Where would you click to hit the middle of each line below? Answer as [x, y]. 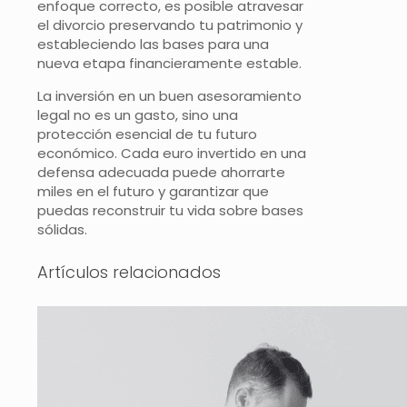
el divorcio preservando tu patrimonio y [170, 25]
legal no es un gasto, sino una [138, 115]
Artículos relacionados [129, 273]
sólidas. [62, 230]
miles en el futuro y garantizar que [153, 192]
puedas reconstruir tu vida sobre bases [170, 211]
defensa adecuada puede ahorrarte [161, 173]
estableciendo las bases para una [153, 45]
